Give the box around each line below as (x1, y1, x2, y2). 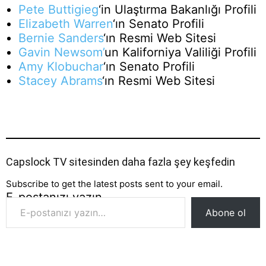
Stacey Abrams (18, 74, 102, 88)
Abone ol (205, 207, 246, 219)
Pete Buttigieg (18, 2, 99, 17)
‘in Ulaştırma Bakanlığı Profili (99, 2, 256, 17)
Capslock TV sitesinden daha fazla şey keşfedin (6, 156, 235, 169)
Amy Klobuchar (18, 59, 103, 74)
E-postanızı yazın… (6, 190, 112, 205)
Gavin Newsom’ (18, 45, 104, 60)
